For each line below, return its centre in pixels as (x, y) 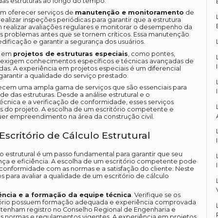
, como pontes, (151, 54)
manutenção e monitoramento (129, 13)
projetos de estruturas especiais (70, 54)
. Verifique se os (156, 195)
